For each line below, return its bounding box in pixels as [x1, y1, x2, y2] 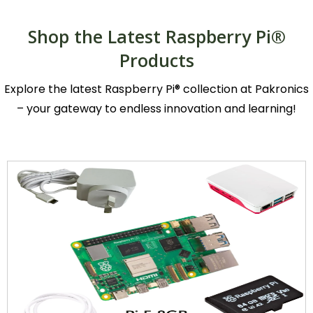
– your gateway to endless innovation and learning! [17, 101, 296, 117]
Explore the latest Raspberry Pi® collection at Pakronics [4, 81, 309, 97]
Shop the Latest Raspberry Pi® [27, 24, 286, 48]
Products [119, 48, 194, 72]
